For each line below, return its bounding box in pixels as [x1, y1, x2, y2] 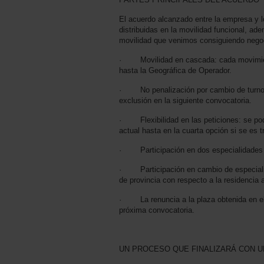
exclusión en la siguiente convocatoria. [119, 96, 252, 105]
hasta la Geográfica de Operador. [119, 66, 232, 75]
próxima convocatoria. [119, 206, 194, 215]
